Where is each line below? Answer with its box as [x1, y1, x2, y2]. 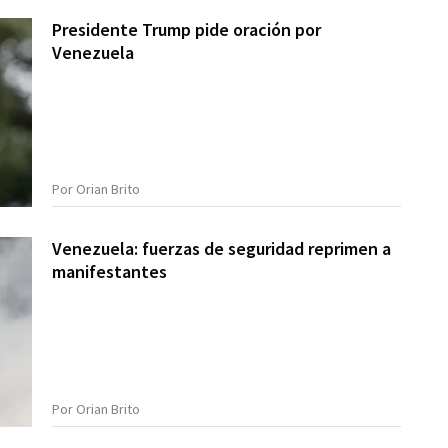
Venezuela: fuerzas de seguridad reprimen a [52, 237, 392, 261]
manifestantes [52, 260, 168, 284]
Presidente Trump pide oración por [52, 18, 322, 41]
